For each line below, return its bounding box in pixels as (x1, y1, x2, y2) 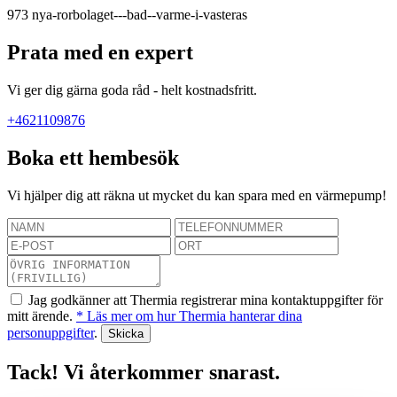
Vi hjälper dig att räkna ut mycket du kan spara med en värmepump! (7, 187, 386, 203)
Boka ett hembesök (7, 145, 179, 169)
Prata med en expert (7, 40, 193, 64)
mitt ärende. (7, 307, 76, 323)
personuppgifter (7, 324, 94, 340)
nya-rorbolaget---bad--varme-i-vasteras (32, 7, 247, 22)
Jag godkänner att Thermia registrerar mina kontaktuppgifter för (25, 292, 383, 307)
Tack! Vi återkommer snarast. (7, 360, 280, 384)
